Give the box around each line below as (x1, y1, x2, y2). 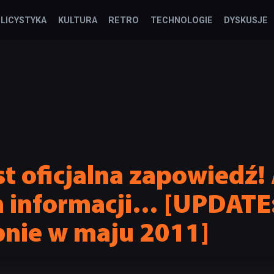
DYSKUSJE (223, 15, 268, 26)
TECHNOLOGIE (150, 15, 213, 26)
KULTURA (57, 15, 97, 26)
